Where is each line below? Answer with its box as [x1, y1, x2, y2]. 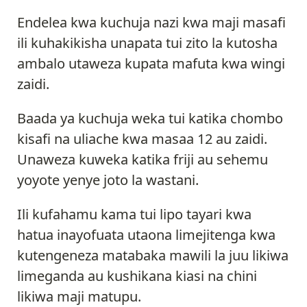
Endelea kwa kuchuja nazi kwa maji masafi [17, 12, 286, 32]
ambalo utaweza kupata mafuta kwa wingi [17, 53, 285, 73]
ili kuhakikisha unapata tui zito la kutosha [17, 33, 278, 52]
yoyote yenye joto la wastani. [17, 170, 199, 189]
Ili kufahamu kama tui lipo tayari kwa [17, 204, 251, 223]
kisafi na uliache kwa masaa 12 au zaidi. [17, 129, 267, 148]
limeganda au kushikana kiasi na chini [17, 266, 257, 285]
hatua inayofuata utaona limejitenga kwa [17, 225, 275, 244]
